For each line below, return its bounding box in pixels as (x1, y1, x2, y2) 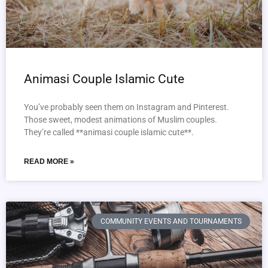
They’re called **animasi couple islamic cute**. (24, 127, 194, 137)
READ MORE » (24, 157, 74, 166)
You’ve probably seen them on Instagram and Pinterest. (24, 102, 229, 112)
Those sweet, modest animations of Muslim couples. (24, 115, 217, 124)
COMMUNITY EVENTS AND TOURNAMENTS (100, 217, 242, 226)
